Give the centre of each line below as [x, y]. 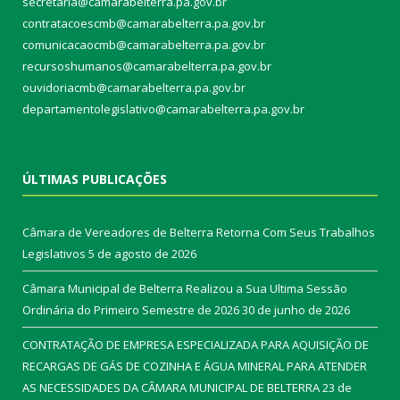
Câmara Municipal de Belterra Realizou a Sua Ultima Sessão [185, 288]
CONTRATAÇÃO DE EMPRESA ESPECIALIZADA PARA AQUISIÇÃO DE [196, 344]
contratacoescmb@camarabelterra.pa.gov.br [144, 23]
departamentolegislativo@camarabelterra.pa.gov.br [163, 108]
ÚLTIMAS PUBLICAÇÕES [95, 179]
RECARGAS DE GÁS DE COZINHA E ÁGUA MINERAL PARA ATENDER [195, 366]
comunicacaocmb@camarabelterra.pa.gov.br [144, 44]
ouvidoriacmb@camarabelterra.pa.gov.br [134, 87]
